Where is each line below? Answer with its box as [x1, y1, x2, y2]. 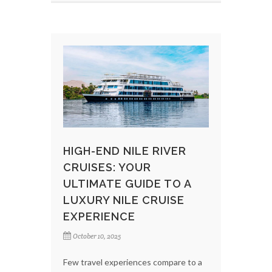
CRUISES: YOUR [63, 161, 151, 174]
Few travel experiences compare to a [63, 257, 202, 268]
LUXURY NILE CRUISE [63, 194, 185, 207]
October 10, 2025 [73, 232, 121, 241]
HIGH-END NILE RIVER [63, 144, 186, 158]
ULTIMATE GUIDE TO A [63, 177, 191, 191]
